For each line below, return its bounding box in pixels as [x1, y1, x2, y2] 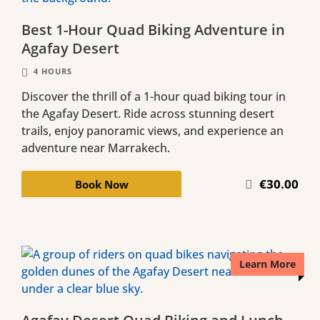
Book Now [74, 176, 129, 191]
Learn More [239, 256, 296, 271]
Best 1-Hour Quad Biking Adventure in [21, 19, 285, 39]
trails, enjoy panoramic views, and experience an [21, 122, 284, 139]
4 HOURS [34, 65, 72, 76]
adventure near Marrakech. [21, 139, 170, 156]
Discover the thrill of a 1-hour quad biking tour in [21, 88, 286, 104]
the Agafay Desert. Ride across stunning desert [21, 105, 274, 121]
